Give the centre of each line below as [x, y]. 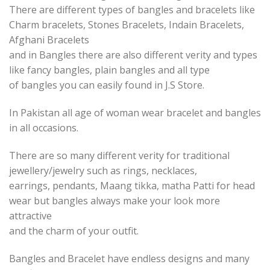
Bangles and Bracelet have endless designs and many [129, 258]
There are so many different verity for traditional [119, 155]
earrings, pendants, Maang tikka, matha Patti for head [132, 185]
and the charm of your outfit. [74, 231]
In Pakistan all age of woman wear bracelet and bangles [135, 112]
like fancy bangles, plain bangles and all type [109, 70]
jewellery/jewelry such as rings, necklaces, [103, 170]
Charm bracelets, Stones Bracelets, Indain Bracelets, [127, 25]
